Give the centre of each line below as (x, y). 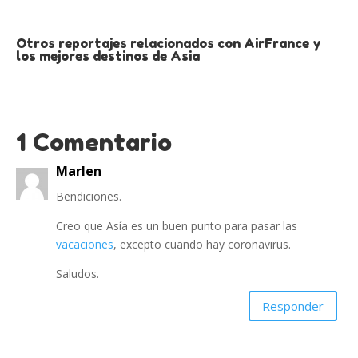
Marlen (79, 171)
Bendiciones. (89, 196)
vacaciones (85, 244)
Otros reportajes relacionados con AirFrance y (169, 43)
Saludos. (78, 274)
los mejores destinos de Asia (108, 56)
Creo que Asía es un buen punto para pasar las (177, 226)
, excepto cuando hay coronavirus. (202, 244)
